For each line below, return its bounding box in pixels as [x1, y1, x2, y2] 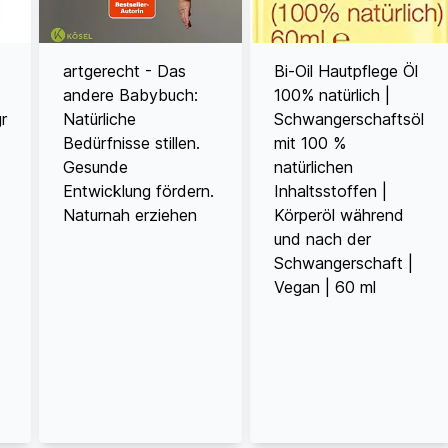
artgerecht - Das [63, 60, 187, 81]
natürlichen [274, 156, 354, 177]
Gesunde [63, 156, 129, 177]
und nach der [274, 228, 372, 249]
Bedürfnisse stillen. [63, 132, 201, 153]
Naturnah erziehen [63, 204, 198, 225]
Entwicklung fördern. [63, 180, 215, 201]
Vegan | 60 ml [274, 276, 377, 297]
